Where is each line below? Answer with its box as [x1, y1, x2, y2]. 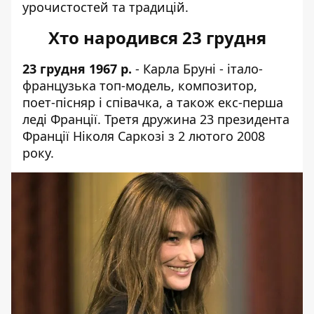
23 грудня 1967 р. [22, 60, 132, 77]
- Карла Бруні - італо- [132, 60, 263, 77]
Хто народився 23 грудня [48, 25, 266, 49]
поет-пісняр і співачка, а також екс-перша [22, 93, 283, 111]
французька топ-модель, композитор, [22, 76, 257, 94]
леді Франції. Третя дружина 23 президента [22, 110, 289, 128]
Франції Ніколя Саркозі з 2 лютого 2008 [22, 127, 265, 144]
